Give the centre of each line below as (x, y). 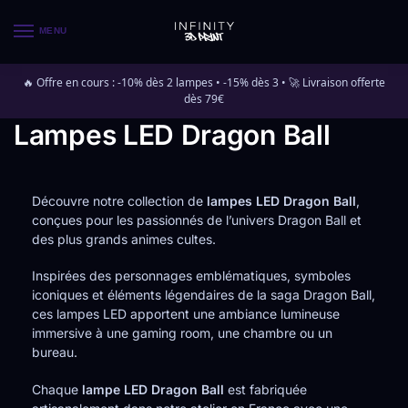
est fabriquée (265, 389)
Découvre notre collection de (119, 201)
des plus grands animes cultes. (124, 239)
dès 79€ (204, 99)
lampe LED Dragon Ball (153, 389)
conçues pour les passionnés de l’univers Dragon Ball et (197, 220)
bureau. (55, 352)
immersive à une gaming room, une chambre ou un (182, 333)
